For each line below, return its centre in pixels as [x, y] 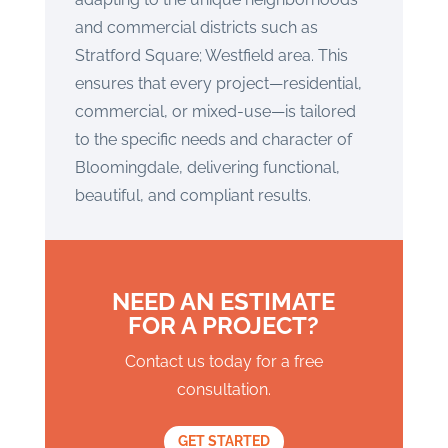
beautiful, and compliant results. [192, 195]
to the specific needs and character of [213, 139]
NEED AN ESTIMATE [224, 301]
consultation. [223, 389]
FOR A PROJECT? [224, 325]
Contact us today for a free [223, 361]
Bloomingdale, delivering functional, [207, 167]
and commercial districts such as [196, 27]
